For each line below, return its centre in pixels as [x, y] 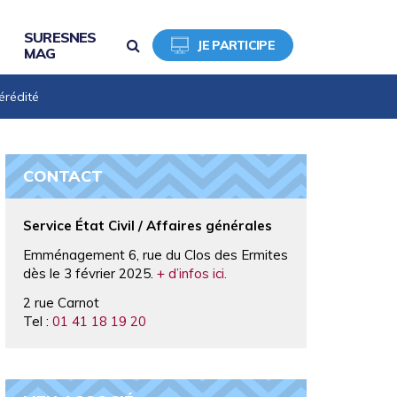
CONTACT [63, 176]
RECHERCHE [179, 44]
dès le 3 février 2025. [90, 273]
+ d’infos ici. [192, 273]
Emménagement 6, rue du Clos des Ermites [156, 255]
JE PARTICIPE [236, 45]
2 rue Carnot [61, 303]
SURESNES [60, 37]
